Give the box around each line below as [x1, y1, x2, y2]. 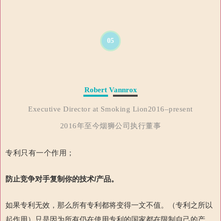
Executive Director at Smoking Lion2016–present [28, 105, 193, 113]
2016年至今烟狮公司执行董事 [60, 122, 161, 130]
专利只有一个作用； [5, 148, 74, 157]
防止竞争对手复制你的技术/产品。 [5, 175, 118, 184]
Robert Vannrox [84, 86, 137, 94]
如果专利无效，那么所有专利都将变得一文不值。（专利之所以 [5, 201, 213, 210]
